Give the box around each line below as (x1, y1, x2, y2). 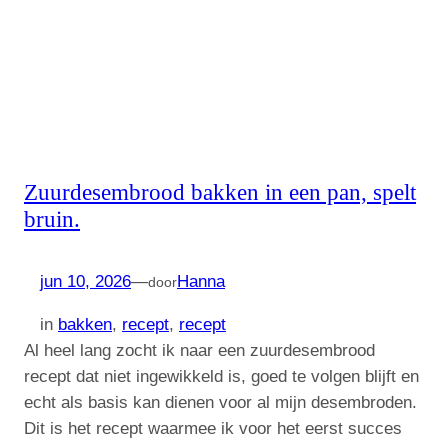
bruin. (24, 205, 80, 232)
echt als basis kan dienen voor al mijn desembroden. (24, 392, 417, 412)
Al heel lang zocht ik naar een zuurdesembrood (24, 340, 375, 360)
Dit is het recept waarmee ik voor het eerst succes (24, 418, 402, 438)
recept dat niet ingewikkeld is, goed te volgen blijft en (24, 366, 419, 386)
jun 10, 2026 (40, 272, 131, 292)
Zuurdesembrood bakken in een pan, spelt (24, 178, 416, 205)
